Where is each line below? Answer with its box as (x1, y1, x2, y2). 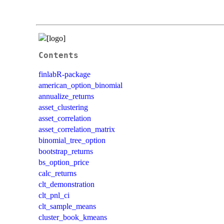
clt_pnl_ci (38, 190, 69, 199)
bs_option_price (38, 157, 89, 166)
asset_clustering (38, 102, 88, 111)
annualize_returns (38, 91, 94, 100)
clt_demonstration (38, 179, 94, 188)
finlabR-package (38, 69, 90, 78)
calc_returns (38, 168, 76, 177)
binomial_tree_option (38, 135, 105, 144)
